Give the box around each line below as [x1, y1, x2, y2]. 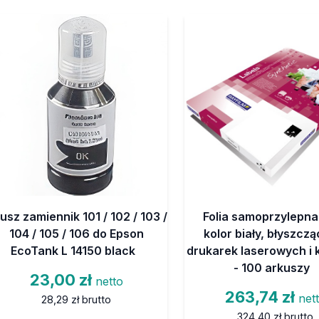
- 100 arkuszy [234, 260, 310, 275]
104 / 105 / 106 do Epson [9, 226, 144, 241]
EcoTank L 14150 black [10, 243, 135, 258]
